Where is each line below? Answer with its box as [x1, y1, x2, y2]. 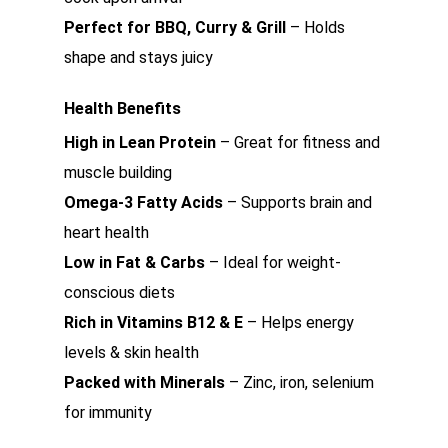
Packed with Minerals [64, 373, 225, 392]
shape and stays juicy [64, 48, 213, 67]
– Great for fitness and [216, 133, 380, 152]
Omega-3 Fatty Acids [64, 193, 223, 212]
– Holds [286, 18, 345, 37]
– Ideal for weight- [205, 253, 341, 272]
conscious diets [64, 283, 175, 302]
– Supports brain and [223, 193, 372, 212]
